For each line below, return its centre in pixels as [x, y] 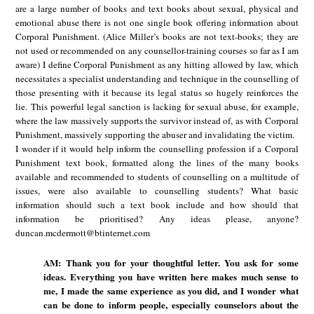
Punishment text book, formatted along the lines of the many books [157, 163]
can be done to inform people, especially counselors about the [171, 304]
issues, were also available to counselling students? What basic [157, 191]
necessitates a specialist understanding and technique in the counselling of [157, 79]
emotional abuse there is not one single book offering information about [157, 23]
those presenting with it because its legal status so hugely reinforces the [157, 93]
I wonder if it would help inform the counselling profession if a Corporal [157, 149]
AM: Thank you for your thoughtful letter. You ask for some [171, 262]
